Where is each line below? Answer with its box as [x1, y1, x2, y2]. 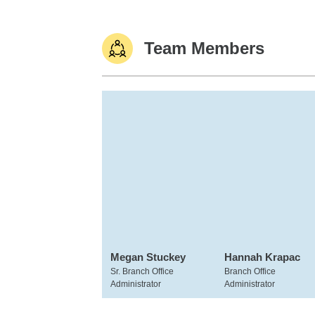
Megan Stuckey [110, 251, 186, 263]
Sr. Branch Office [110, 266, 174, 276]
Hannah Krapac [224, 251, 300, 263]
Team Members [144, 39, 264, 58]
